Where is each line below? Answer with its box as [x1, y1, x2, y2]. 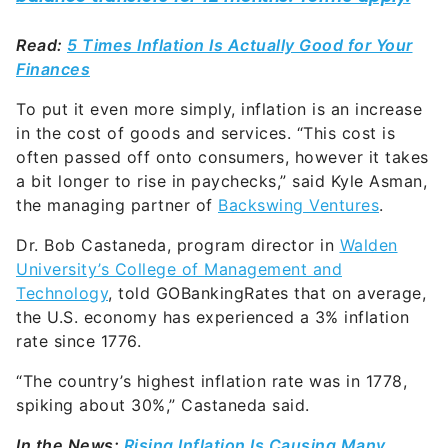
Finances [16, 59, 90, 80]
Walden [339, 235, 398, 256]
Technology [16, 283, 108, 304]
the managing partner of [16, 195, 218, 216]
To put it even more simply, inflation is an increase [16, 99, 422, 120]
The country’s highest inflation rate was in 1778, [22, 371, 407, 392]
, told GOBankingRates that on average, [108, 283, 426, 304]
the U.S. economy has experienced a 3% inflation [16, 307, 410, 328]
